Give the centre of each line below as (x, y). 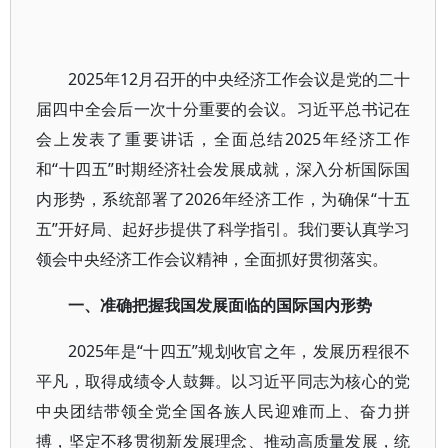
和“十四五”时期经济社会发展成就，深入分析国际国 (223, 169)
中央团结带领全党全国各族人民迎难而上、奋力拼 (223, 411)
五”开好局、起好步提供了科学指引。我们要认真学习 (223, 229)
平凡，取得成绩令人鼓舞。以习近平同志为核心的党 (223, 381)
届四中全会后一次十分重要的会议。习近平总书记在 (223, 109)
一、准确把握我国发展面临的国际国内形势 (220, 305)
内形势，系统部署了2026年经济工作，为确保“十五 (223, 199)
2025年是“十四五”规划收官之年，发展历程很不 (239, 351)
